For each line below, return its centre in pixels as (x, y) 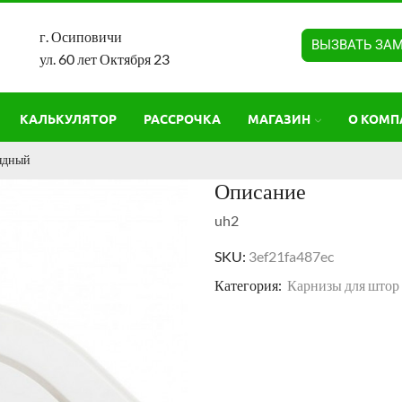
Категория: (249, 285)
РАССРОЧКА (182, 118)
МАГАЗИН (279, 118)
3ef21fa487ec (291, 257)
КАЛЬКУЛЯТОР (68, 118)
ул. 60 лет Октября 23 (104, 59)
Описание (260, 191)
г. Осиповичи (82, 36)
